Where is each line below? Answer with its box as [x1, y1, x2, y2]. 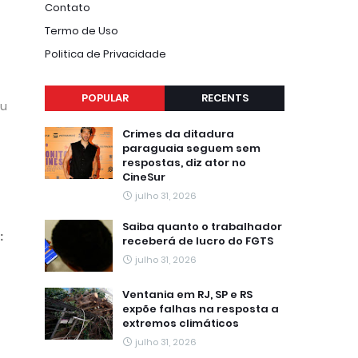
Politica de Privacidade [45, 46, 166, 62]
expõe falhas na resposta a [122, 301, 279, 316]
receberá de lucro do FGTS [122, 233, 273, 249]
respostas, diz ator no [122, 155, 246, 170]
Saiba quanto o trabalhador [122, 219, 282, 234]
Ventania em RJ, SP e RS [122, 287, 253, 302]
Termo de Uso [45, 23, 118, 38]
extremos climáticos [122, 316, 239, 331]
